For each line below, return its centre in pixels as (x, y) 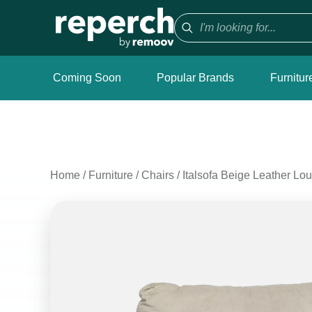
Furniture (111, 175)
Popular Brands (196, 78)
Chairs (158, 175)
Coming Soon (87, 78)
